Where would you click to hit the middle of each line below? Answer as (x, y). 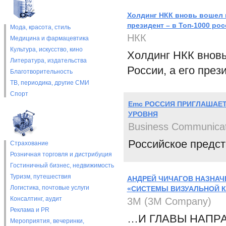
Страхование (29, 143)
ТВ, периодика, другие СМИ (49, 83)
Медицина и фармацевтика (49, 38)
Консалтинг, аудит (36, 199)
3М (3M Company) (169, 201)
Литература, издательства (48, 61)
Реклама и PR (30, 210)
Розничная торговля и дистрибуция (61, 154)
